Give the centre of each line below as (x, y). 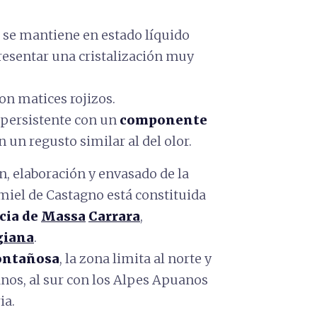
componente (163, 120)
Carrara (114, 216)
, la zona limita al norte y (136, 259)
